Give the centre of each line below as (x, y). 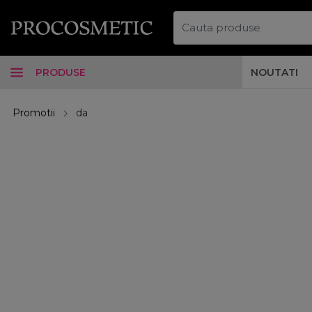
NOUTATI (274, 72)
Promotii (34, 113)
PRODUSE (61, 72)
